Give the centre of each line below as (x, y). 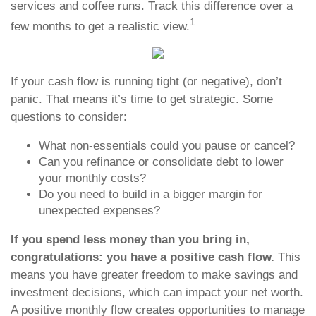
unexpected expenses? (99, 211)
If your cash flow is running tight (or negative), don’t (146, 81)
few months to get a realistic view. (100, 26)
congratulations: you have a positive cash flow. (142, 257)
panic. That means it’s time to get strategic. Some (142, 99)
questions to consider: (69, 117)
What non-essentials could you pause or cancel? (167, 146)
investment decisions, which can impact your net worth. (157, 292)
